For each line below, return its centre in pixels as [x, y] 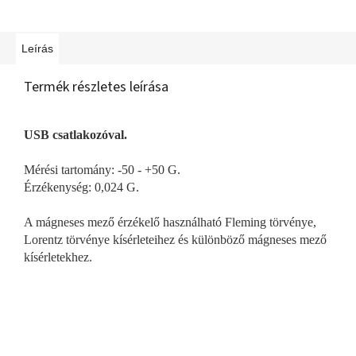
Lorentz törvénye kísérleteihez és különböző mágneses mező [175, 239]
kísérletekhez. [58, 257]
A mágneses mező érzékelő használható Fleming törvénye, [170, 222]
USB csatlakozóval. [75, 134]
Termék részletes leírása [96, 87]
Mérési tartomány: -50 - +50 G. [102, 169]
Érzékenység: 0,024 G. [81, 187]
